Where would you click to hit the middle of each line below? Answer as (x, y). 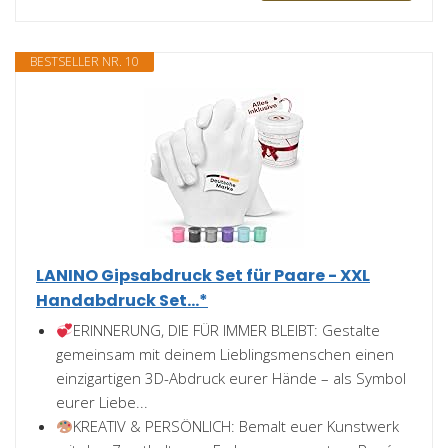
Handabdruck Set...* (122, 301)
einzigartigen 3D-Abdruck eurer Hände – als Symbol (231, 378)
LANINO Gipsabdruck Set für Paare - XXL (203, 276)
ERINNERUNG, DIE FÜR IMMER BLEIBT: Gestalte (227, 330)
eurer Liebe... (102, 402)
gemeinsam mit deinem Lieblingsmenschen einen (225, 354)
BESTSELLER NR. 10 (84, 62)
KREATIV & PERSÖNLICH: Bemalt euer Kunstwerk (236, 426)
